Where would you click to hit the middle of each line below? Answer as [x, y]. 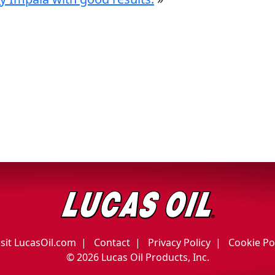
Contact [112, 242]
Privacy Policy [179, 242]
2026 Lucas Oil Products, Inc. [143, 257]
